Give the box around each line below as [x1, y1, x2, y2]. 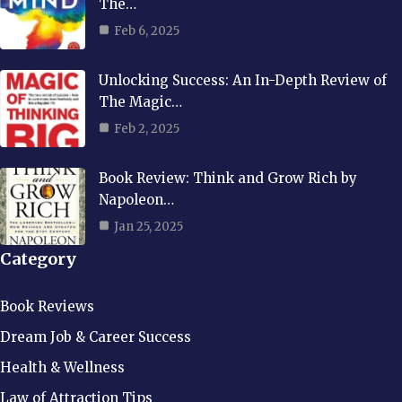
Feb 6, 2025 [114, 22, 179, 39]
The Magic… [99, 92, 182, 110]
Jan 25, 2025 [114, 218, 183, 234]
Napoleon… [99, 190, 174, 208]
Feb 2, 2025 [114, 120, 179, 136]
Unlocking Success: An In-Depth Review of [99, 71, 387, 89]
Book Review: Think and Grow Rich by [99, 169, 357, 187]
